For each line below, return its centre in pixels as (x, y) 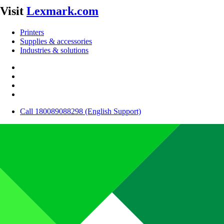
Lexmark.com (62, 11)
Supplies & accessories (56, 41)
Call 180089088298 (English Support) (80, 111)
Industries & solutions (54, 50)
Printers (32, 32)
